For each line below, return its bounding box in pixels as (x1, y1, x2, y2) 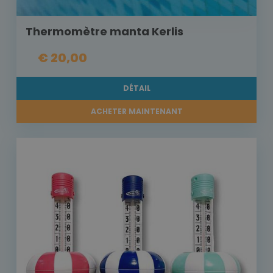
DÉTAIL (122, 83, 151, 94)
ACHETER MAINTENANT (90, 106, 183, 117)
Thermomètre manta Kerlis (26, 24, 183, 40)
